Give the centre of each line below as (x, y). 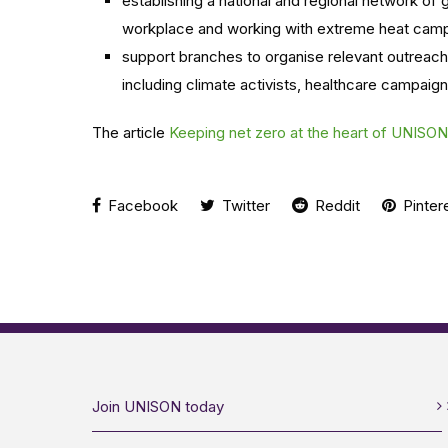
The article (130, 132)
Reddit (335, 205)
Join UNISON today (158, 406)
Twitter (244, 205)
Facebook (141, 205)
